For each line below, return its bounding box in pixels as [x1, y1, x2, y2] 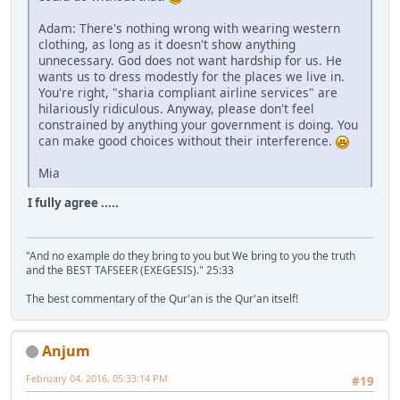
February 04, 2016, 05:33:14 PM [26, 371, 168, 385]
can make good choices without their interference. [38, 132, 336, 150]
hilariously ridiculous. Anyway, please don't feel [38, 100, 314, 118]
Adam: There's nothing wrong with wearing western [38, 20, 340, 37]
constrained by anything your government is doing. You [38, 116, 358, 134]
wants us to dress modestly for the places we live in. [38, 68, 345, 86]
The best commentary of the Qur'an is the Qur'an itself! [26, 290, 298, 306]
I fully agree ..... [28, 195, 119, 212]
